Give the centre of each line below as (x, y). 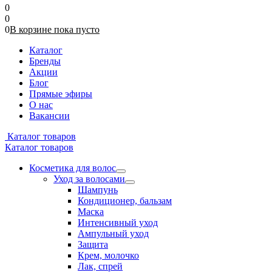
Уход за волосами (89, 179)
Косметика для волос (73, 168)
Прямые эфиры (61, 94)
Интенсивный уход (118, 223)
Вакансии (49, 116)
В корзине (32, 29)
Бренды (45, 61)
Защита (93, 244)
